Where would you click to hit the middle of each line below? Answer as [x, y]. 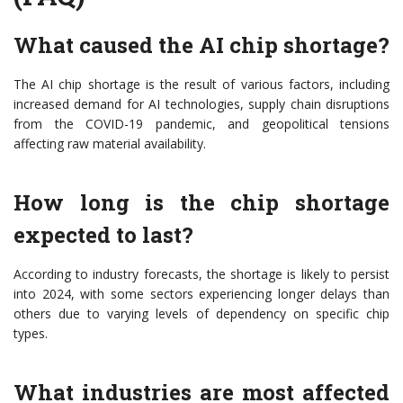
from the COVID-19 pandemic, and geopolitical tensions [201, 124]
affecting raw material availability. [110, 144]
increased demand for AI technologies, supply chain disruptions [201, 104]
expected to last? [103, 235]
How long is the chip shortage [201, 203]
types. [31, 334]
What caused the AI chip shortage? [201, 45]
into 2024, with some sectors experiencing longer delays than [201, 294]
